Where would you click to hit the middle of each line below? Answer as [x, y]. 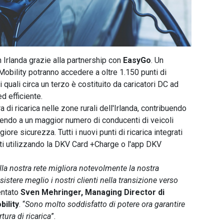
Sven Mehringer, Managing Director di [92, 192]
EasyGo [137, 60]
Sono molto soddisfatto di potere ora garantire [105, 204]
